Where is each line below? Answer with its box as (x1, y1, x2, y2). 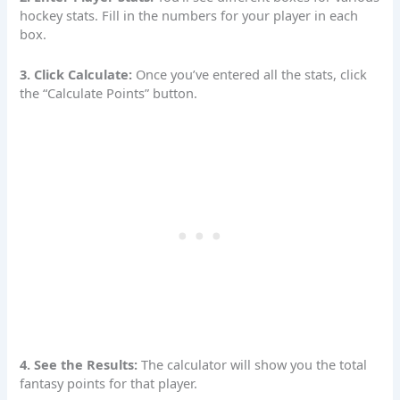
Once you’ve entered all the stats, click (132, 64, 368, 83)
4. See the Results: (20, 355, 138, 374)
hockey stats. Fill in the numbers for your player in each (20, 6, 359, 25)
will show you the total (227, 355, 368, 374)
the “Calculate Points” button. (20, 83, 198, 102)
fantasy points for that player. (20, 374, 198, 393)
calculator (167, 355, 228, 374)
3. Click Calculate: (20, 64, 133, 83)
